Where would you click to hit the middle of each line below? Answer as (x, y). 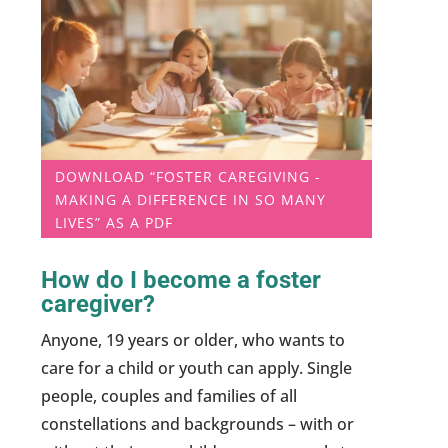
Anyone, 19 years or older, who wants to (193, 339)
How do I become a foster (181, 279)
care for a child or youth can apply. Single (197, 367)
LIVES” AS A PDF (114, 222)
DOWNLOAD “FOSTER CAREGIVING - (188, 176)
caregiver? (98, 303)
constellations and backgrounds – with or (198, 423)
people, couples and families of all (169, 395)
